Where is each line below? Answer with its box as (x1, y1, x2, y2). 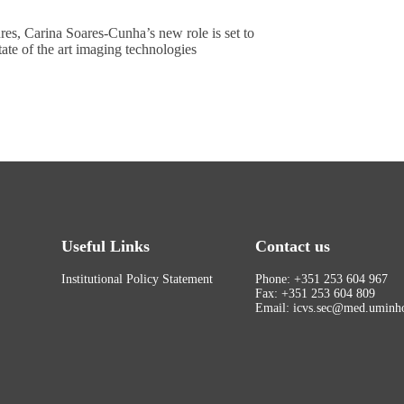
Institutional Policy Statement (60, 271, 213, 286)
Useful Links (60, 236, 150, 255)
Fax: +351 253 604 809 (254, 286, 375, 300)
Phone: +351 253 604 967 (254, 271, 388, 286)
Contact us (254, 236, 330, 255)
